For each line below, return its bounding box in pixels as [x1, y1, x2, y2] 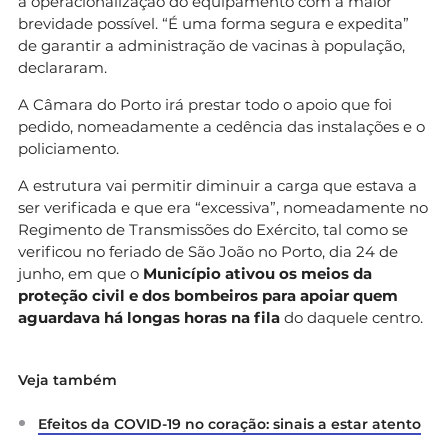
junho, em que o [18, 263, 143, 283]
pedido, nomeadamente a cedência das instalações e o [18, 116, 425, 136]
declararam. [18, 57, 107, 77]
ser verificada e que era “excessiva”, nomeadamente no [18, 197, 428, 217]
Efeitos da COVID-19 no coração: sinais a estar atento [38, 414, 421, 433]
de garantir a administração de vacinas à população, [18, 35, 405, 55]
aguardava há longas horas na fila [18, 307, 280, 327]
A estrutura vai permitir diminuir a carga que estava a [18, 175, 417, 195]
